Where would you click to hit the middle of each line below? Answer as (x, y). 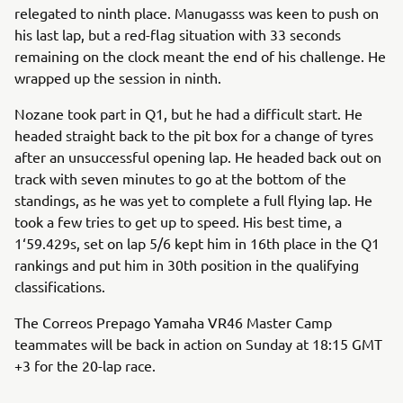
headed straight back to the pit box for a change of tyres (194, 135)
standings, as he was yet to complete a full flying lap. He (193, 200)
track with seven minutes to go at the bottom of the (180, 178)
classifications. (60, 286)
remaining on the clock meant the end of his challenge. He (200, 56)
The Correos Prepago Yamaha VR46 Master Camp (173, 322)
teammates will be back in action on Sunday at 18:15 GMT (198, 344)
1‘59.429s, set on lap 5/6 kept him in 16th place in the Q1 (197, 243)
